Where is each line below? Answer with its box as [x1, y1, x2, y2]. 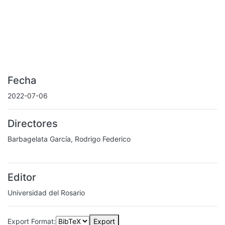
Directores [8, 118, 58, 130]
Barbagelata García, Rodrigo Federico [8, 135, 131, 143]
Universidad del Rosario [8, 188, 85, 197]
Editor [8, 171, 36, 183]
